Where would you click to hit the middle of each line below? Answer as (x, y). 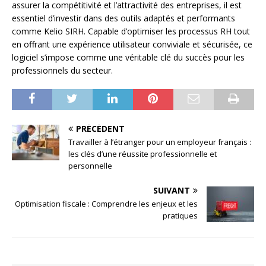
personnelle (90, 166)
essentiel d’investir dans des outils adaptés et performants (123, 18)
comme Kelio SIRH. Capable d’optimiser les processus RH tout (131, 31)
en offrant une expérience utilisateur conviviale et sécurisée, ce (132, 45)
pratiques (180, 216)
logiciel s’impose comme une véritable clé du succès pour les (128, 58)
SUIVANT (172, 191)
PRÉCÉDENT (100, 129)
